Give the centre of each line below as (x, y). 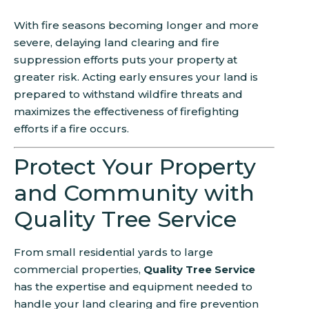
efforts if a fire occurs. (71, 129)
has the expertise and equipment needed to (133, 287)
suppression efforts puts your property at (126, 60)
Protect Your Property (135, 167)
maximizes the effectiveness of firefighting (127, 112)
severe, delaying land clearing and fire (117, 43)
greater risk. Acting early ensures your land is (136, 77)
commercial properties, (79, 270)
